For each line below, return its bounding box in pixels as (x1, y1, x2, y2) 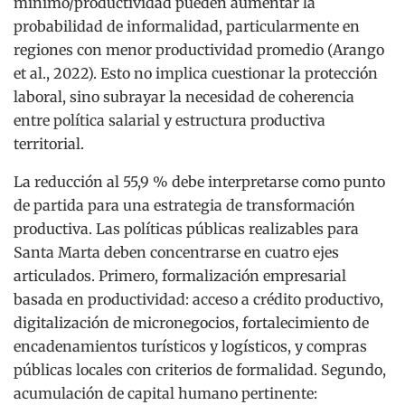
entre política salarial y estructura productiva (14, 110, 325, 129)
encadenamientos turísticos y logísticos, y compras (14, 336, 367, 355)
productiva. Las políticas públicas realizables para (14, 219, 359, 238)
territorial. (14, 134, 84, 153)
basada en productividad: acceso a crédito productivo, (14, 289, 383, 308)
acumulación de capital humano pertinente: (14, 383, 317, 402)
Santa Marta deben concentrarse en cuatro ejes (14, 242, 339, 261)
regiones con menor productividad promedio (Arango (14, 40, 384, 59)
